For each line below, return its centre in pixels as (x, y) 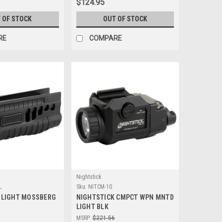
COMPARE (105, 38)
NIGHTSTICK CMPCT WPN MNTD (125, 197)
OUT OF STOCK (125, 19)
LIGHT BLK (92, 207)
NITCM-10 (100, 187)
